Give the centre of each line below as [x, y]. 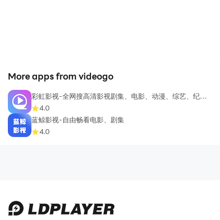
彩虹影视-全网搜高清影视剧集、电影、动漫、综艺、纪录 [119, 96]
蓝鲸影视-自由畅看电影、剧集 [78, 120]
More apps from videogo [61, 76]
